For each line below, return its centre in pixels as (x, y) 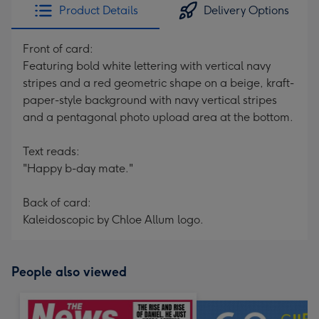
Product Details (98, 10)
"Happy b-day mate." (78, 168)
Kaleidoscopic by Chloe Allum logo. (113, 220)
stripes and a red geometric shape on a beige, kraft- (158, 83)
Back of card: (57, 203)
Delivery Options (246, 10)
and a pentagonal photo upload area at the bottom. (158, 117)
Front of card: (58, 49)
